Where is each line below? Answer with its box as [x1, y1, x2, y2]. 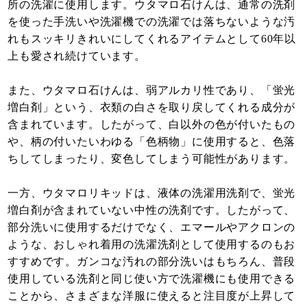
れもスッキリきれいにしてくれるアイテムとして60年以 [8, 33, 297, 45]
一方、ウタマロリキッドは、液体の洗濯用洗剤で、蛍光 [8, 187, 296, 199]
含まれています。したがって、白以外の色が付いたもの [8, 119, 296, 131]
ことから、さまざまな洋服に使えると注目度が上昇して [8, 290, 296, 302]
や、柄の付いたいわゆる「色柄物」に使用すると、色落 [8, 136, 296, 148]
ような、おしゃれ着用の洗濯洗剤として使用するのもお [8, 238, 296, 251]
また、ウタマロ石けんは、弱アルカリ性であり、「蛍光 [8, 84, 296, 97]
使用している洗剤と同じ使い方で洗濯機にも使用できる [8, 273, 296, 285]
